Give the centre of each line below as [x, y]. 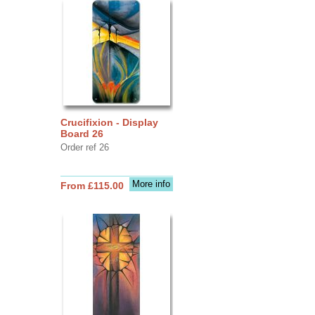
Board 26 [82, 133]
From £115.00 [92, 185]
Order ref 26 [84, 147]
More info [151, 184]
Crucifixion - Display [109, 122]
